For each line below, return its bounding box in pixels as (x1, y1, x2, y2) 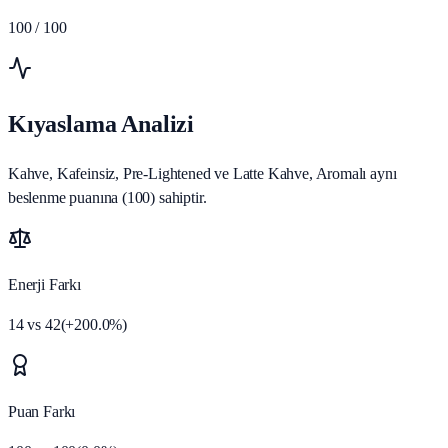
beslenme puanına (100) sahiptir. (8, 189, 207, 207)
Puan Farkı (8, 403, 76, 421)
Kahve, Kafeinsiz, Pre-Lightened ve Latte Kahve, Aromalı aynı (8, 165, 397, 183)
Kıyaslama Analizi (8, 111, 195, 138)
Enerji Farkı (8, 276, 81, 294)
